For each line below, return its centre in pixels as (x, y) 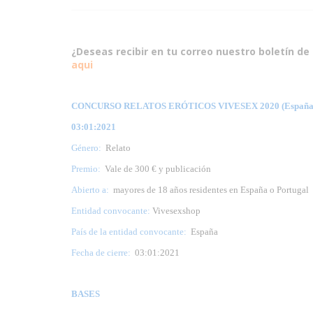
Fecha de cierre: (101, 252)
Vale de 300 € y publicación (157, 168)
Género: (86, 147)
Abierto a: (90, 189)
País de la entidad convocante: (129, 231)
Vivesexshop (175, 210)
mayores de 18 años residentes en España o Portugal (209, 189)
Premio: (87, 168)
